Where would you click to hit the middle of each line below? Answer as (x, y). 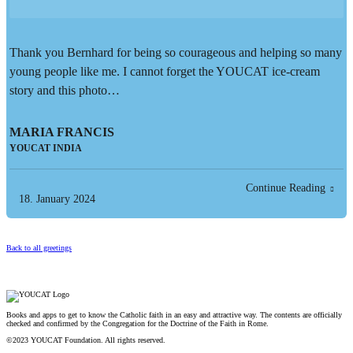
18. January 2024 (57, 199)
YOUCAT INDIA (46, 149)
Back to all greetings (39, 248)
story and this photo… (65, 91)
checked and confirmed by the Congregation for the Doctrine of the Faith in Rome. (137, 324)
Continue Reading (286, 188)
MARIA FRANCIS (62, 132)
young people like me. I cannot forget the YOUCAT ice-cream (165, 72)
